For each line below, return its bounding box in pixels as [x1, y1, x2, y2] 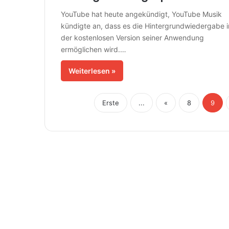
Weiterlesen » [68, 66, 116, 76]
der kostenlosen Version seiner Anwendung [60, 33, 204, 42]
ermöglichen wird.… [60, 45, 126, 54]
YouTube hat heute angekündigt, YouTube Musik [60, 10, 222, 19]
